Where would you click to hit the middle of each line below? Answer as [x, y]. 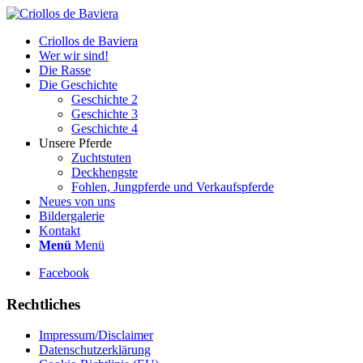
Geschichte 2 [105, 99]
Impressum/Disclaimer [96, 335]
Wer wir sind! [74, 56]
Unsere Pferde [75, 143]
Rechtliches [43, 304]
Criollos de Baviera [88, 41]
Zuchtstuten [101, 158]
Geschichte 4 [105, 128]
